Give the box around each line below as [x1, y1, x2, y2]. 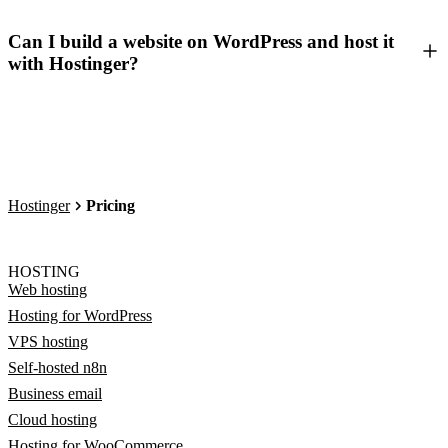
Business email [8, 384, 102, 402]
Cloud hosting [8, 410, 97, 428]
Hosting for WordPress [8, 306, 152, 324]
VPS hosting [8, 332, 88, 350]
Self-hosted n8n [8, 358, 107, 376]
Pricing [86, 196, 135, 214]
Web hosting [8, 280, 87, 298]
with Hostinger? [8, 52, 139, 74]
